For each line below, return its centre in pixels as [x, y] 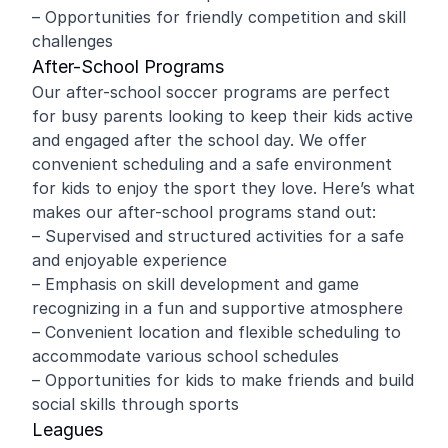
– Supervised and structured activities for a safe [218, 236]
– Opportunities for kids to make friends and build [223, 380]
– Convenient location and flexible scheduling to [216, 332]
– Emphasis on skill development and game [195, 284]
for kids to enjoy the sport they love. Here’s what [223, 188]
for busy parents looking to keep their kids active [222, 116]
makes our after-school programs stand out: [204, 212]
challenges [72, 41]
